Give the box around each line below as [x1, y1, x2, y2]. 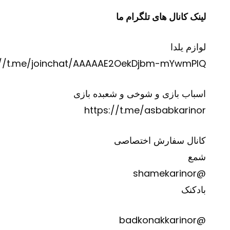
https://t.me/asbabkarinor [84, 104, 206, 117]
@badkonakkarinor [197, 214, 206, 227]
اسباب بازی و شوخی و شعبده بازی [73, 87, 206, 101]
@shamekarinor [197, 167, 206, 180]
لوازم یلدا [170, 41, 206, 54]
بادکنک [181, 183, 206, 197]
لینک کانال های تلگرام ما [116, 10, 206, 24]
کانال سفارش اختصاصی [114, 134, 206, 147]
